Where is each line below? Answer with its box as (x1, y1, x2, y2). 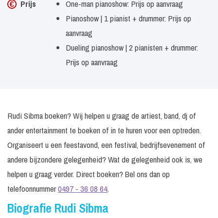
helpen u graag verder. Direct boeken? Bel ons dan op (7, 168, 170, 180)
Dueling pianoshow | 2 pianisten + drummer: (66, 42, 198, 53)
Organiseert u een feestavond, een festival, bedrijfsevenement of (7, 139, 205, 150)
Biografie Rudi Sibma (7, 200, 109, 217)
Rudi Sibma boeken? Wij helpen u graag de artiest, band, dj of (7, 110, 196, 121)
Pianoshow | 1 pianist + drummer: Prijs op (66, 13, 191, 24)
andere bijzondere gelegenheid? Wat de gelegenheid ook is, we (7, 154, 202, 165)
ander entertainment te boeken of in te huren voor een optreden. (7, 125, 201, 136)
